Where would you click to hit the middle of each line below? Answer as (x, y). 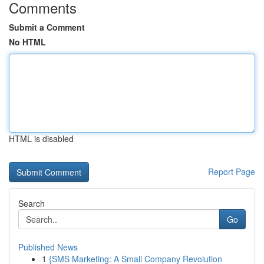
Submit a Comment (47, 27)
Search (32, 203)
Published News (48, 247)
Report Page (232, 171)
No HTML (27, 42)
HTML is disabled (41, 138)
